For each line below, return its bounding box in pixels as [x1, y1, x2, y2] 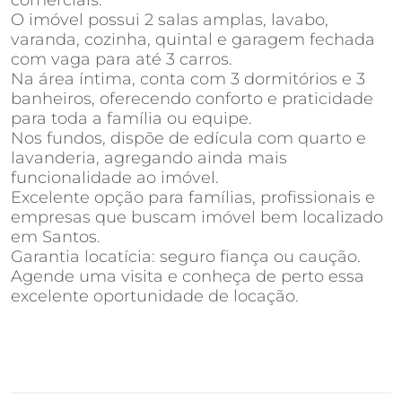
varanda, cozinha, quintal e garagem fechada [11, 30, 375, 49]
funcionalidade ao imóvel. [11, 168, 219, 188]
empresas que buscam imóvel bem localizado [11, 207, 383, 227]
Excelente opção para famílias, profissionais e [11, 188, 375, 207]
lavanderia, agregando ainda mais [11, 148, 287, 168]
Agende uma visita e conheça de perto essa [11, 267, 364, 286]
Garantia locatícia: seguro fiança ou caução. [11, 247, 361, 267]
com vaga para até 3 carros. [11, 49, 232, 69]
